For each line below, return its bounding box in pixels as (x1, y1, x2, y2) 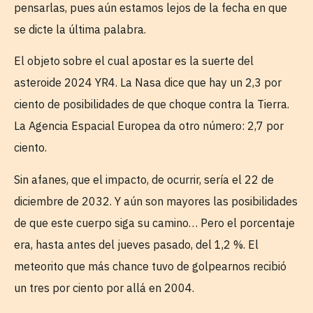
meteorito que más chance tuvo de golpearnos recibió (14, 259, 286, 273)
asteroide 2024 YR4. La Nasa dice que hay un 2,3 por (14, 75, 282, 90)
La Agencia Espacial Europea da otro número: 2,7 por (14, 119, 284, 133)
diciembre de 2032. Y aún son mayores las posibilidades (14, 194, 298, 208)
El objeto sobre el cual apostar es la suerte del (14, 54, 254, 68)
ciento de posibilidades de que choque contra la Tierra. (14, 97, 289, 112)
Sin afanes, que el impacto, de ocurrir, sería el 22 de (14, 172, 274, 187)
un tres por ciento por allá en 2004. (14, 280, 194, 295)
